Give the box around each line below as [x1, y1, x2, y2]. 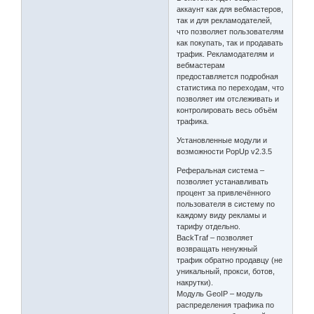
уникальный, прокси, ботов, [177, 266, 275, 275]
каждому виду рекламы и [177, 210, 267, 219]
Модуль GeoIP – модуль [177, 289, 264, 298]
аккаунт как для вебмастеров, [177, 4, 284, 13]
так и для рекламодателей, [177, 15, 273, 25]
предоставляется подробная [177, 71, 279, 81]
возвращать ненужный [177, 244, 258, 253]
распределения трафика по [177, 300, 275, 309]
